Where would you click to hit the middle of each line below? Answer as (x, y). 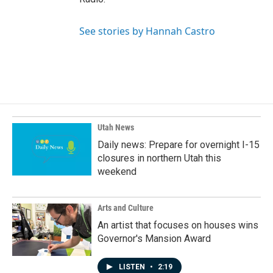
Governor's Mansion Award (154, 239)
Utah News (116, 127)
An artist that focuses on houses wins (178, 225)
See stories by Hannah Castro (147, 31)
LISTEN (133, 267)
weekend (117, 172)
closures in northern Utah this (159, 158)
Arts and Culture (126, 208)
